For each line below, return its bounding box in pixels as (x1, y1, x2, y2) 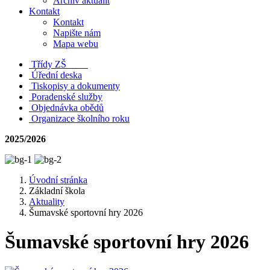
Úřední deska (31, 70, 82, 80)
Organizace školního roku (31, 113, 130, 124)
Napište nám (53, 28, 101, 38)
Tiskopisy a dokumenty (31, 81, 120, 91)
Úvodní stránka (29, 175, 87, 185)
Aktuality (29, 196, 64, 207)
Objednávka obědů (31, 102, 104, 113)
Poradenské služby (31, 92, 102, 102)
